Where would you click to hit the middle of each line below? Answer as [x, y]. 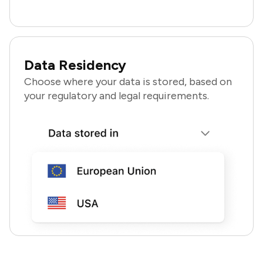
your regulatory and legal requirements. [117, 95]
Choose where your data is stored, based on [128, 81]
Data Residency [75, 65]
